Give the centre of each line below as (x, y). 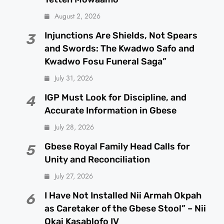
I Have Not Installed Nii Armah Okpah (123, 195)
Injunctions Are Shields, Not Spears (121, 35)
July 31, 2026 (74, 78)
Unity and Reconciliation (97, 159)
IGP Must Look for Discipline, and (116, 97)
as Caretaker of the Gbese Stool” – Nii (125, 208)
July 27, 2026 (74, 176)
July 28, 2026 (74, 127)
